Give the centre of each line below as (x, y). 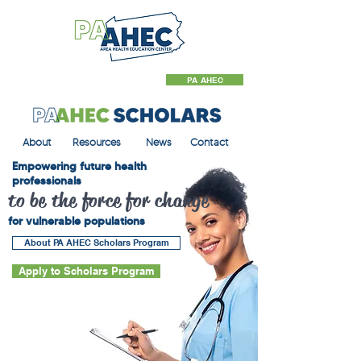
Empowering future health (79, 166)
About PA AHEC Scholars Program (96, 243)
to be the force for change (108, 201)
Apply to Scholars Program (86, 271)
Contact (210, 142)
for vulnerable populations (77, 221)
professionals (47, 180)
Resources (97, 142)
